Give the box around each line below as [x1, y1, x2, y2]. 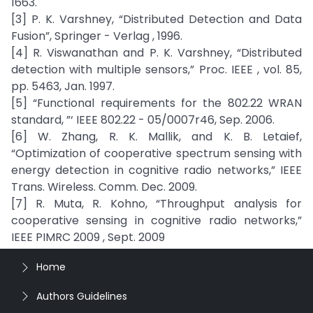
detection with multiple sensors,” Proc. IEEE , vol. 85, [11, 61, 302, 78]
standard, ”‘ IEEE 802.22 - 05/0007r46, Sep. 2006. [11, 112, 275, 128]
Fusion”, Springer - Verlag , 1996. [11, 28, 182, 44]
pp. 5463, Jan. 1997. [11, 78, 115, 94]
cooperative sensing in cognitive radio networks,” [11, 212, 302, 228]
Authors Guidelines [36, 289, 127, 303]
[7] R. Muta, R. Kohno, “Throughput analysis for [11, 196, 302, 212]
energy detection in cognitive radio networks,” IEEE [11, 162, 302, 178]
